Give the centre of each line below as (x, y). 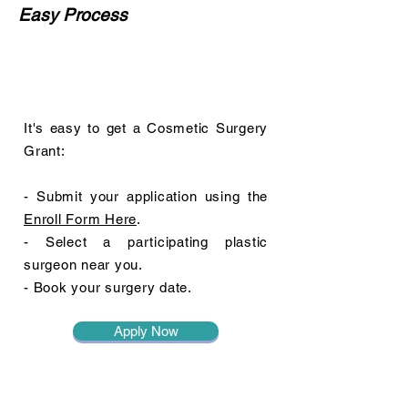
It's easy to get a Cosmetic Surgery (146, 128)
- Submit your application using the (146, 196)
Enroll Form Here (80, 219)
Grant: (45, 151)
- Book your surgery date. (108, 287)
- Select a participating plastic (146, 242)
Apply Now (146, 331)
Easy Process (73, 15)
